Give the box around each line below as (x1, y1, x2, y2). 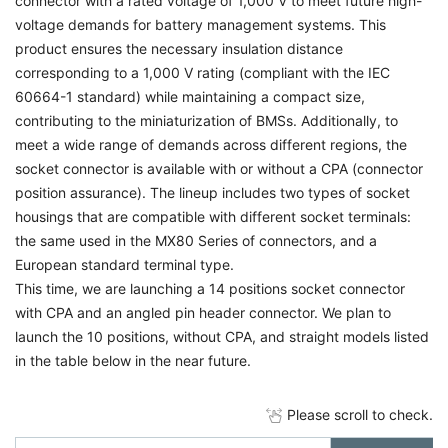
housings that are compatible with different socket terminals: (15, 208, 411, 225)
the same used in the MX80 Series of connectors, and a (15, 232, 377, 249)
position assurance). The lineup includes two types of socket (15, 184, 410, 201)
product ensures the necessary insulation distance (15, 40, 343, 57)
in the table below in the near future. (15, 352, 251, 369)
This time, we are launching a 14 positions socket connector (15, 280, 405, 297)
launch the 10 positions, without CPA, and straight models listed (15, 328, 429, 345)
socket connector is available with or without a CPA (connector (15, 160, 423, 177)
